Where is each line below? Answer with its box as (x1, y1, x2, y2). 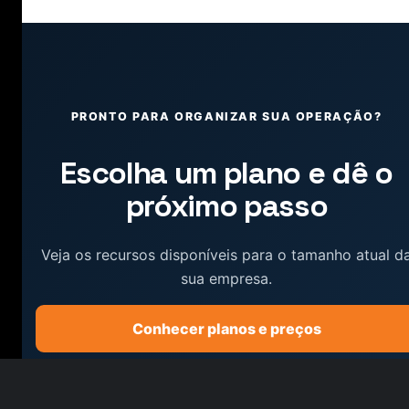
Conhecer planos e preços (131, 319, 321, 338)
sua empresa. (181, 269, 272, 288)
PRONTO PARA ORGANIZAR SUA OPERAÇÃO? (70, 110, 383, 124)
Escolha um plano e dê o (60, 153, 393, 194)
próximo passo (125, 186, 328, 226)
